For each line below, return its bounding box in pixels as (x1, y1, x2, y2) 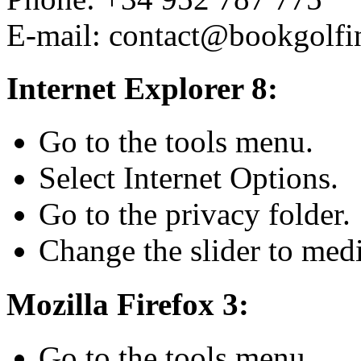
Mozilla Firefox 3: (6, 286, 249, 322)
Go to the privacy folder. (39, 197, 351, 232)
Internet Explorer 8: (6, 71, 278, 106)
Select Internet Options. (39, 160, 338, 196)
